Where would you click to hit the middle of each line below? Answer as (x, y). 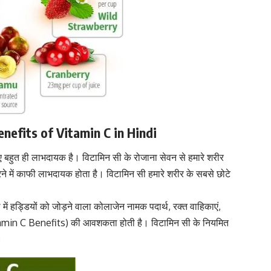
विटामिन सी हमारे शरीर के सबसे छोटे (168, 174)
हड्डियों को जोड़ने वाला (50, 207)
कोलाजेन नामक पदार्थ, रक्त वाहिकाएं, (156, 207)
